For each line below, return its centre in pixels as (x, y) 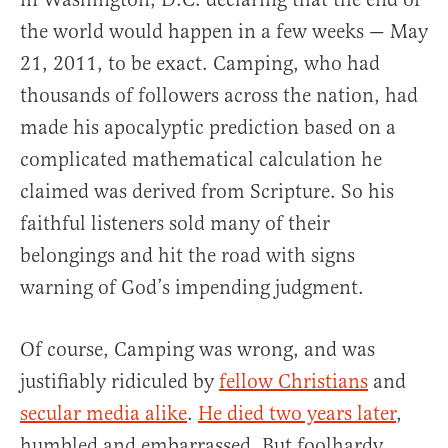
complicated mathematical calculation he (201, 160)
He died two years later (297, 414)
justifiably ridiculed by (119, 382)
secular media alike (103, 414)
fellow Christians (293, 382)
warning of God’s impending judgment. (192, 288)
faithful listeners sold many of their (175, 224)
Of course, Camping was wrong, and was (197, 350)
